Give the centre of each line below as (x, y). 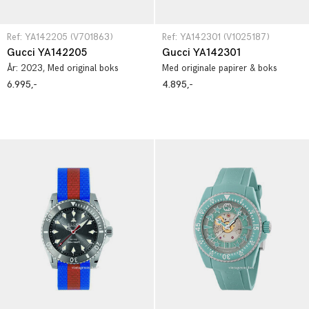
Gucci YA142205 (47, 53)
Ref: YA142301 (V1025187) (216, 37)
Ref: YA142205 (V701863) (60, 37)
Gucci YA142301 (201, 53)
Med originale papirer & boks (220, 68)
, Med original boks (81, 68)
